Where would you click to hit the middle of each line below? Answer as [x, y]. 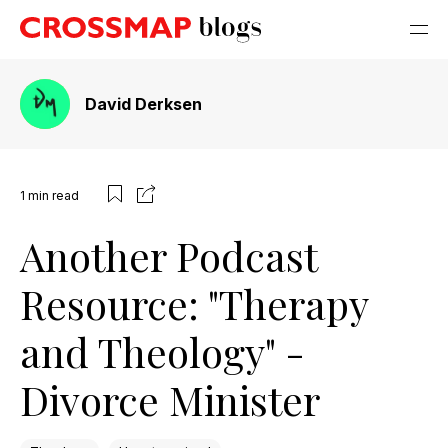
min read [53, 195]
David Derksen [143, 104]
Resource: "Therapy [194, 303]
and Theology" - [162, 351]
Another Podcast [168, 255]
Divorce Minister [170, 399]
